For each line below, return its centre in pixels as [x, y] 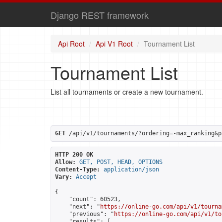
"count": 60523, [88, 199]
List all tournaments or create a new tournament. [127, 92]
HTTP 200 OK [74, 155]
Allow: [65, 162]
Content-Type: [78, 169]
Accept [86, 177]
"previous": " [84, 214]
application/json [131, 169]
